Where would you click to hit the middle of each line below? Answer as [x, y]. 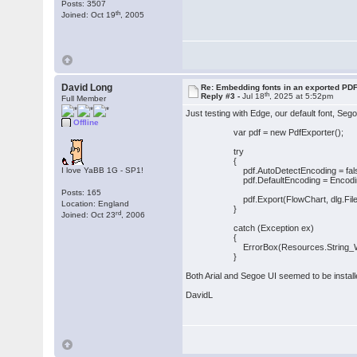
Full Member [84, 98]
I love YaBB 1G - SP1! [103, 170]
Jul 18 [254, 96]
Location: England [96, 204]
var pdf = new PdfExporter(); [265, 132]
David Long [87, 88]
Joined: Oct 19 [89, 15]
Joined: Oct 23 [89, 215]
